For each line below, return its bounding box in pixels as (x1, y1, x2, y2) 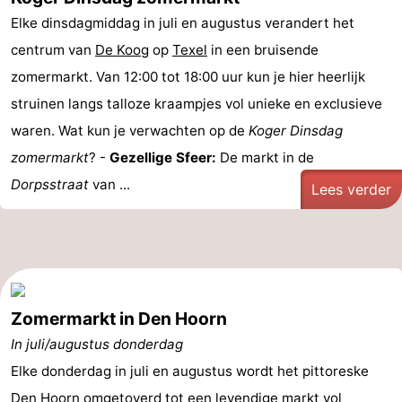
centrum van (11, 41, 95, 58)
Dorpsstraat (11, 176, 89, 193)
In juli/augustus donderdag (11, 336, 183, 353)
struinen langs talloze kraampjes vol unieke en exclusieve (11, 95, 382, 112)
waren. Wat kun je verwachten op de (11, 122, 249, 139)
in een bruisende (207, 41, 319, 58)
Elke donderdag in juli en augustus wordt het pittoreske (11, 363, 369, 380)
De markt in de (216, 149, 314, 166)
